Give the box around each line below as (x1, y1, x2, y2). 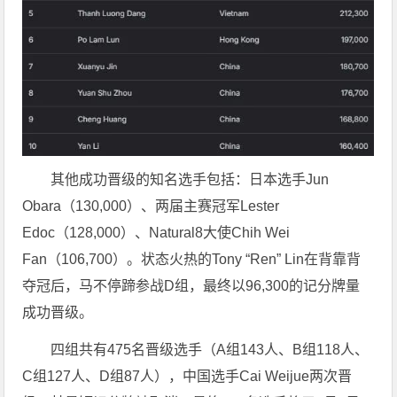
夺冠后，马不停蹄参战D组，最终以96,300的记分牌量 (22, 278, 361, 294)
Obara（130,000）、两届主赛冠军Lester (22, 198, 280, 214)
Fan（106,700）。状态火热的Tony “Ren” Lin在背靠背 (22, 252, 362, 268)
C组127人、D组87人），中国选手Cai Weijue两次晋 (22, 369, 353, 385)
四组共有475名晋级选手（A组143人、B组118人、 (51, 342, 370, 358)
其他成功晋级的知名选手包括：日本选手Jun (51, 172, 330, 188)
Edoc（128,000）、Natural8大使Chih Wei (22, 225, 291, 241)
